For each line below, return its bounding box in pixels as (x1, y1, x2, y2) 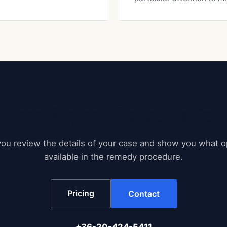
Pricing (67, 187, 94, 198)
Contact (128, 188, 160, 199)
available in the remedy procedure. (44, 151, 183, 162)
